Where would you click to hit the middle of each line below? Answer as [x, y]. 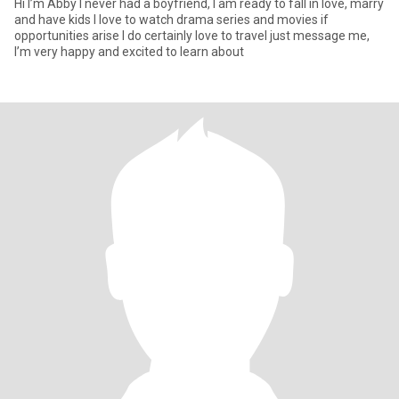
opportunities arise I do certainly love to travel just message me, [142, 36]
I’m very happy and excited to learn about [129, 52]
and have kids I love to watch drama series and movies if [54, 20]
